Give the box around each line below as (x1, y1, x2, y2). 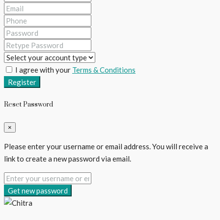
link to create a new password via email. (4, 154, 131, 164)
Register (8, 77, 36, 86)
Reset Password (4, 100, 53, 109)
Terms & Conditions (72, 65, 136, 74)
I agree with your (14, 65, 72, 74)
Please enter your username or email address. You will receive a (4, 142, 208, 151)
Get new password (8, 186, 68, 195)
